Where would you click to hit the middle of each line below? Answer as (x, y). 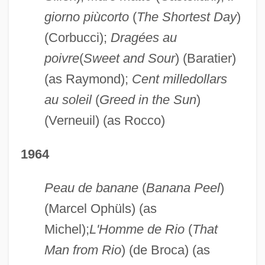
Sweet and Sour (129, 58)
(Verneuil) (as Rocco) (104, 120)
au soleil (68, 99)
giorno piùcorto (86, 17)
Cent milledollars (179, 79)
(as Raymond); (88, 79)
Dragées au (143, 37)
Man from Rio (83, 250)
